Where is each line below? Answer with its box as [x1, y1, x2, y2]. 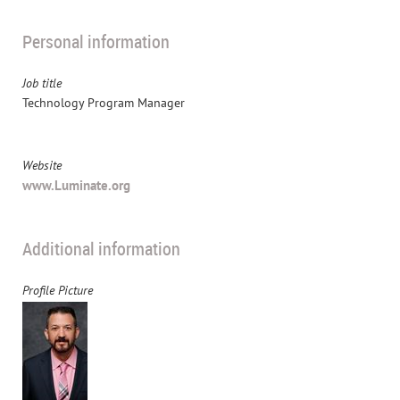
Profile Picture [22, 281, 93, 298]
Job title [22, 74, 62, 91]
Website [22, 156, 62, 173]
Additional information [22, 236, 180, 261]
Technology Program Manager [22, 94, 185, 111]
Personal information [22, 29, 170, 54]
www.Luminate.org [22, 176, 130, 194]
